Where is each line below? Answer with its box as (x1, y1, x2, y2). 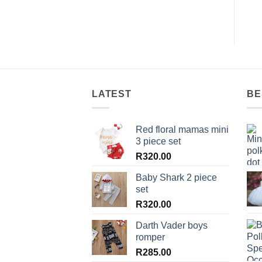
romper (136, 232, 165, 243)
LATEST (92, 88, 132, 99)
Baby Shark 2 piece (136, 173, 217, 183)
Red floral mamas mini (136, 125, 229, 135)
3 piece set (136, 136, 181, 147)
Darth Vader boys (136, 220, 208, 231)
